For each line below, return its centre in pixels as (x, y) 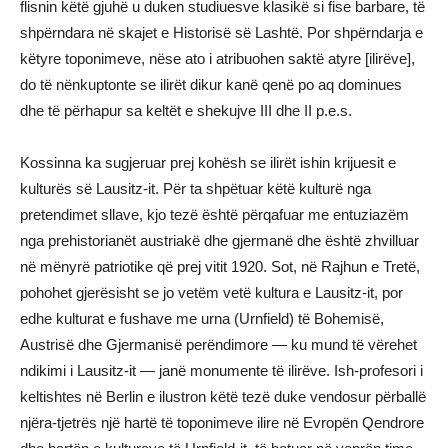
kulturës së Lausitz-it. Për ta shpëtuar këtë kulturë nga (195, 188)
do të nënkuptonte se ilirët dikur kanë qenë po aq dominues (211, 84)
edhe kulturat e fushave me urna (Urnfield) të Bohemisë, (202, 318)
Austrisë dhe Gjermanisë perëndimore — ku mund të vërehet (218, 344)
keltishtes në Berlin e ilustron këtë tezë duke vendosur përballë (223, 396)
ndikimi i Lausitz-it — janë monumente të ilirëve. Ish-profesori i (221, 370)
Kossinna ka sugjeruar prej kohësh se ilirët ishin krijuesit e (208, 162)
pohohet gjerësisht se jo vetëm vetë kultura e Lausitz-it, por (211, 292)
